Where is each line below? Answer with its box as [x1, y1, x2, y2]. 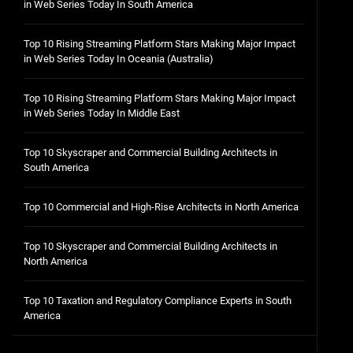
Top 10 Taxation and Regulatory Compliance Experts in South [24, 295, 292, 307]
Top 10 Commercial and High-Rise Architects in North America [24, 201, 299, 213]
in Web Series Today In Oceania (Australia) [24, 53, 214, 65]
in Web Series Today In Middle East [24, 107, 180, 119]
